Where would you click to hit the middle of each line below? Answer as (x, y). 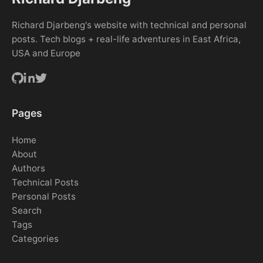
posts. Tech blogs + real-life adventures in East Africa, (126, 39)
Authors (28, 168)
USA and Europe (46, 53)
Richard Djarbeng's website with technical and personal (129, 25)
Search (27, 210)
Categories (35, 239)
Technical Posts (45, 182)
